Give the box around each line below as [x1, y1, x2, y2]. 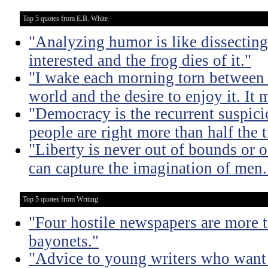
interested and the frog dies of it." [29, 51, 251, 68]
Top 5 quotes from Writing [23, 195, 98, 203]
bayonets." [29, 232, 99, 249]
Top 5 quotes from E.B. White [23, 14, 108, 23]
